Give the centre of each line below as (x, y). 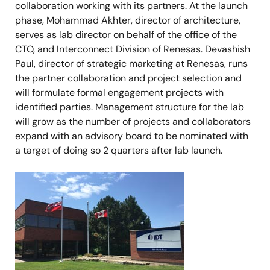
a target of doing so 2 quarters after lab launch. (119, 151)
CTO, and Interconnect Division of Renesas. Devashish (133, 49)
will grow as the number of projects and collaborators (133, 122)
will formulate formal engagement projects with (119, 93)
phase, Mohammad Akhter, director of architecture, (128, 20)
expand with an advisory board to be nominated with (132, 136)
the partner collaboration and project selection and (128, 78)
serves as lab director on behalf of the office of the (126, 35)
